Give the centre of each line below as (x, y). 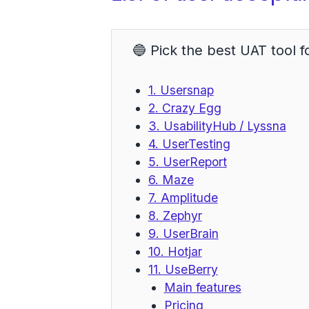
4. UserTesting (189, 144)
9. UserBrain (183, 234)
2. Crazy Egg (185, 108)
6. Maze (171, 180)
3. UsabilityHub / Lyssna (217, 126)
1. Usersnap (181, 90)
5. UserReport (187, 162)
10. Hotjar (175, 252)
